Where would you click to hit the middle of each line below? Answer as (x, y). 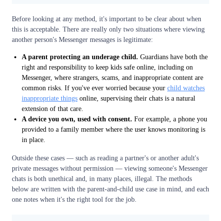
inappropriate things (50, 98)
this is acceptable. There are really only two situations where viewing (108, 29)
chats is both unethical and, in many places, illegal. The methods (102, 179)
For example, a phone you (170, 119)
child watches (186, 88)
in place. (34, 140)
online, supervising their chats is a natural (136, 98)
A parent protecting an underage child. (80, 57)
